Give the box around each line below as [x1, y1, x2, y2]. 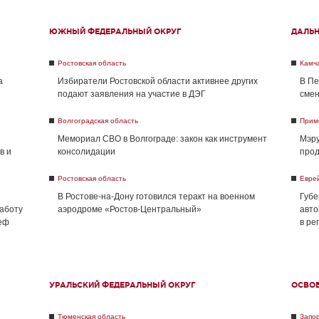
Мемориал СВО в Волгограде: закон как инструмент [58, 134, 267, 144]
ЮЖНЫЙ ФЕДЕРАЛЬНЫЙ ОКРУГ [49, 27, 182, 36]
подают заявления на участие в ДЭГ [58, 89, 206, 99]
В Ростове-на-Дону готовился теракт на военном [58, 192, 255, 202]
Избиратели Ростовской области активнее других [58, 76, 258, 86]
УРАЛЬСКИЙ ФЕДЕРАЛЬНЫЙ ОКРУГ [49, 281, 196, 289]
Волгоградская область [58, 117, 138, 125]
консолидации [58, 147, 115, 157]
